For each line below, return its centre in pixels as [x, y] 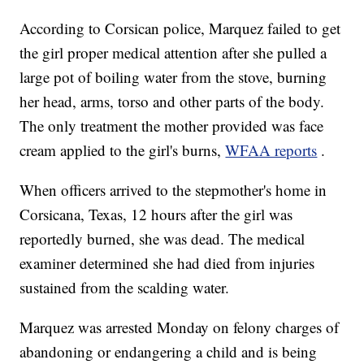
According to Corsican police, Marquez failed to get [180, 28]
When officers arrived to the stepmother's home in [173, 190]
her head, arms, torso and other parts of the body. [172, 102]
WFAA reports [271, 150]
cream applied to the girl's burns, [123, 150]
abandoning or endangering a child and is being [169, 352]
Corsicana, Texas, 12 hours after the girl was [156, 214]
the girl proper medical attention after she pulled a [173, 53]
